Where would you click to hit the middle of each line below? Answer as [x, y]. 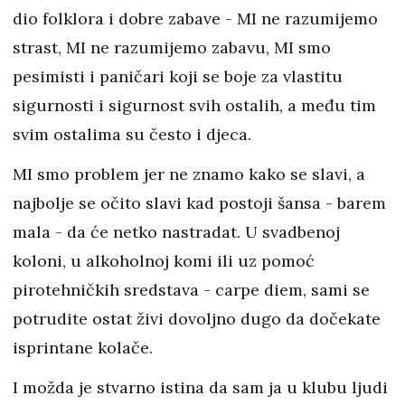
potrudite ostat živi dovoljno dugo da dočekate [197, 319]
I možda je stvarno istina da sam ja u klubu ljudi [200, 388]
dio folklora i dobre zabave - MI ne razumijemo [195, 19]
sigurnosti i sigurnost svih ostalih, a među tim [194, 106]
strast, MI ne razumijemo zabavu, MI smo [172, 48]
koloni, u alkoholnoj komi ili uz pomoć [164, 261]
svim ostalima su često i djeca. [134, 135]
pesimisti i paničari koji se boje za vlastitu [178, 77]
